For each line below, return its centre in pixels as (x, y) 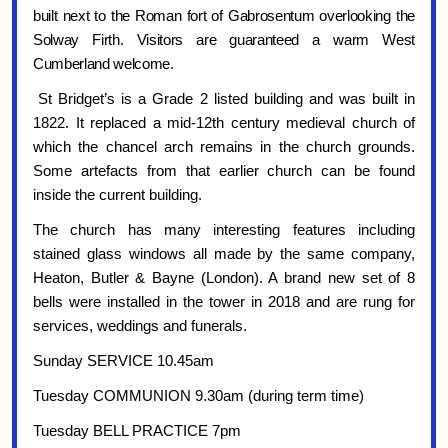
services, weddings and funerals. (140, 325)
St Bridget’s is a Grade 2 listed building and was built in (227, 98)
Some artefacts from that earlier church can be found (224, 170)
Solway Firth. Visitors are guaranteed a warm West (224, 39)
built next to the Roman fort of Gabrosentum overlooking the (224, 15)
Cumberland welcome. (103, 63)
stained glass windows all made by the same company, (224, 253)
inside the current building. (117, 194)
